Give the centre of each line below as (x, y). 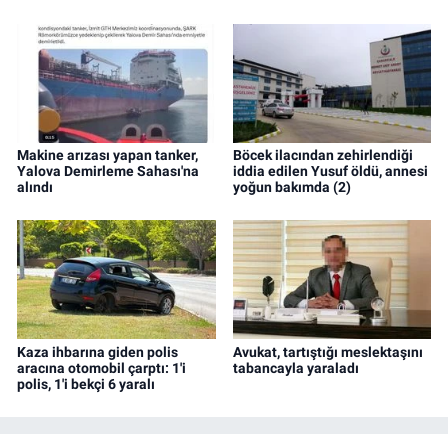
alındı (35, 186)
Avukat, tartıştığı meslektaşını (327, 351)
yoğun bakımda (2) (291, 186)
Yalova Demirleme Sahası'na (108, 170)
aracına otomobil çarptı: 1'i (101, 367)
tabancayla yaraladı (295, 367)
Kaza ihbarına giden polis (97, 351)
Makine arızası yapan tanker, (107, 154)
